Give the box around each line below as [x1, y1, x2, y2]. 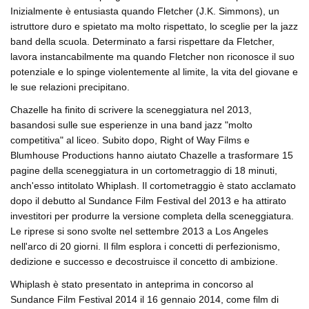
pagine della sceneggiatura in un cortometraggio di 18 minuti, [10, 165, 277, 177]
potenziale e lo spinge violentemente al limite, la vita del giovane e [10, 66, 298, 78]
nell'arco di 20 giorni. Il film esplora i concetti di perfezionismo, [10, 241, 280, 252]
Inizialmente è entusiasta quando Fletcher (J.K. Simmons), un [10, 6, 279, 17]
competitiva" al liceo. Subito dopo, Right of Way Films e [10, 134, 250, 146]
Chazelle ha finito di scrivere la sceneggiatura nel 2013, [10, 104, 252, 116]
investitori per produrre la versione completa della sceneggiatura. [10, 210, 294, 222]
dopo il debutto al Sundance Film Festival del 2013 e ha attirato [10, 195, 286, 207]
